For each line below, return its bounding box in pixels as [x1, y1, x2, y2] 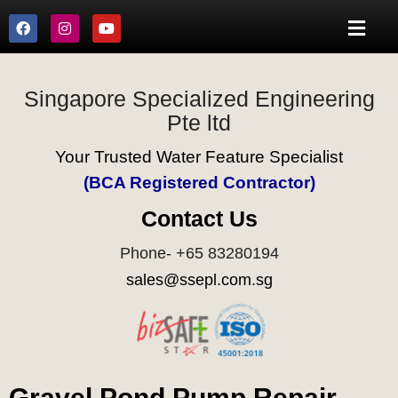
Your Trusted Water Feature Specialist [55, 147, 343, 167]
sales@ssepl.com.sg [125, 271, 273, 290]
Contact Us [140, 206, 258, 232]
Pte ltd [167, 110, 231, 136]
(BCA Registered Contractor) [83, 173, 315, 193]
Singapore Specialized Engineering [23, 86, 375, 112]
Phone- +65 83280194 [119, 244, 279, 263]
